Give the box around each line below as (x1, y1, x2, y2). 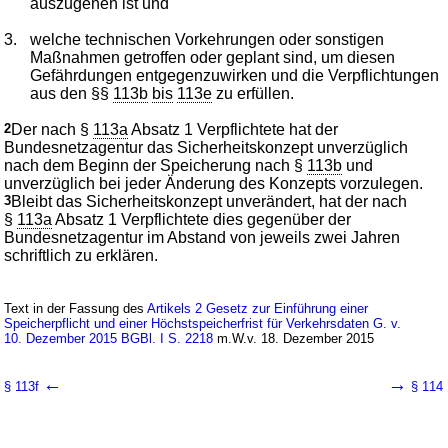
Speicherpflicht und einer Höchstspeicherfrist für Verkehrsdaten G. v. (4, 315, 402, 331)
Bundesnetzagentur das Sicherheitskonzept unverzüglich (4, 138, 409, 156)
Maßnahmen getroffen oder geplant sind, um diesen (30, 48, 396, 66)
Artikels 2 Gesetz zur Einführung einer (147, 300, 369, 316)
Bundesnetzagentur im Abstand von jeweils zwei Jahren (4, 228, 401, 246)
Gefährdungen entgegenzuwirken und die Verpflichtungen (30, 66, 440, 84)
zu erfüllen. (212, 84, 295, 102)
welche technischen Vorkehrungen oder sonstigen (30, 30, 385, 48)
